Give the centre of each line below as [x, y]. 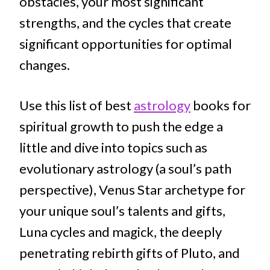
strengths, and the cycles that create [125, 23]
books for [221, 105]
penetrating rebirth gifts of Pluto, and [130, 253]
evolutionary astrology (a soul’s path [125, 169]
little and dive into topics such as [113, 148]
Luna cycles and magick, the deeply [121, 232]
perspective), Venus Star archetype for [132, 190]
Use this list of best [77, 105]
